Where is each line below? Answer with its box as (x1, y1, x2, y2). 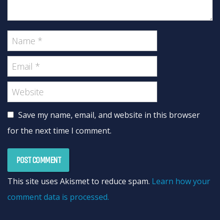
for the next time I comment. (7, 125, 111, 136)
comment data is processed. (7, 192, 109, 202)
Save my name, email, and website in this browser (18, 110, 200, 120)
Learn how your (152, 176, 210, 187)
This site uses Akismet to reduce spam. (7, 176, 152, 187)
